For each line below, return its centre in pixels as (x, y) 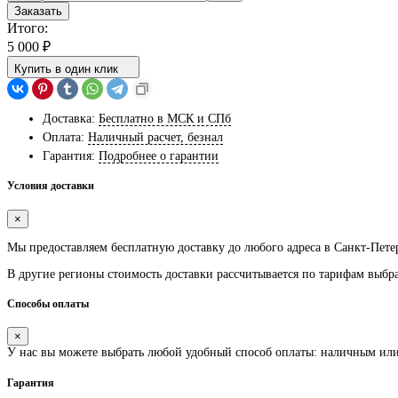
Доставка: (69, 118)
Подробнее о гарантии (159, 155)
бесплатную (143, 247)
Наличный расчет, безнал (155, 137)
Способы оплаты (48, 305)
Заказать (38, 11)
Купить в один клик (66, 68)
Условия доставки (51, 187)
